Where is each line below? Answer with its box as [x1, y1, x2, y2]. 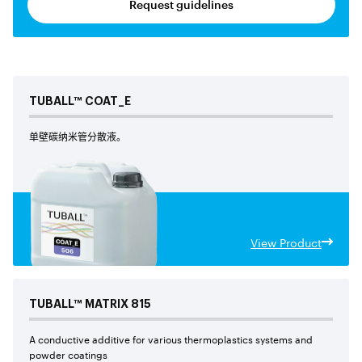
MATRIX [85, 298, 128, 310]
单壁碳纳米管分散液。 [29, 128, 126, 144]
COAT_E [85, 95, 131, 107]
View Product [250, 233, 322, 251]
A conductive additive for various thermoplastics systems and [29, 330, 313, 347]
